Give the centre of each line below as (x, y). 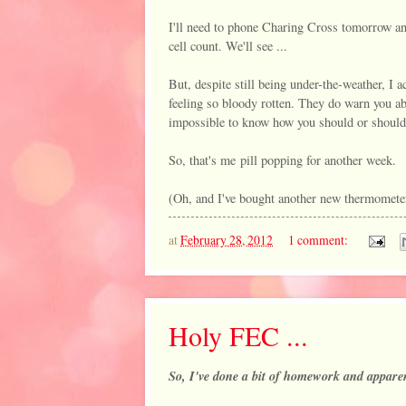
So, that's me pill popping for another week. (282, 160)
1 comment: (319, 239)
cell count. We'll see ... (228, 46)
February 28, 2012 (227, 239)
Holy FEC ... (238, 336)
